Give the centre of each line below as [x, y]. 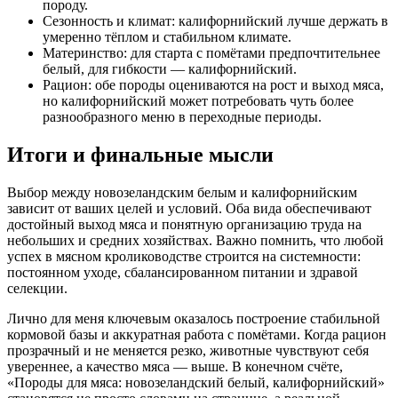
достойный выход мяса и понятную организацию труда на [184, 225]
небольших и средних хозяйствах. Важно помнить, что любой [195, 241]
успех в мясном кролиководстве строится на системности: [184, 257]
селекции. [37, 289]
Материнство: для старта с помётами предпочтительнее [211, 53]
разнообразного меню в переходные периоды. [182, 117]
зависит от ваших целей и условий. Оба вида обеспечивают [189, 209]
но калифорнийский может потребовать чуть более [198, 101]
